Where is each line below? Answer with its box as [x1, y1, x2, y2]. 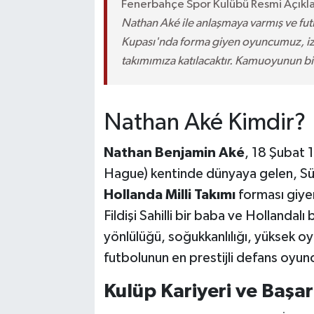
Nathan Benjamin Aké [103, 146, 245, 161]
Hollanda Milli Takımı [103, 188, 235, 203]
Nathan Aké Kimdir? [103, 110, 306, 135]
